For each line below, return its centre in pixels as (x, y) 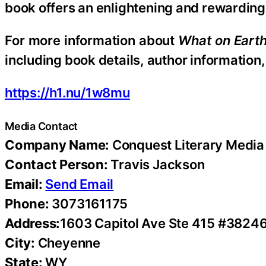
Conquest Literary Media (187, 145)
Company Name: (57, 145)
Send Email (80, 184)
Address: (33, 223)
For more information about (92, 40)
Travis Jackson (156, 164)
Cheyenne (67, 243)
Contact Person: (56, 164)
